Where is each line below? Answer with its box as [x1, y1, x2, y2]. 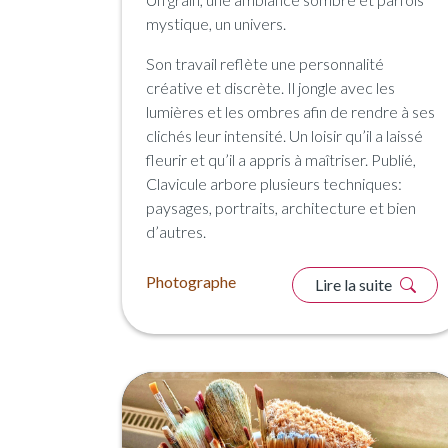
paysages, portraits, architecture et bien [146, 197, 416, 217]
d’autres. [146, 221, 206, 241]
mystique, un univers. [146, 13, 286, 33]
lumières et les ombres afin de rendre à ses [146, 101, 435, 121]
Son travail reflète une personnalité [146, 53, 384, 73]
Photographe [146, 271, 236, 291]
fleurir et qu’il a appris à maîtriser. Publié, [146, 149, 416, 169]
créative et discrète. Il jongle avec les [146, 77, 395, 97]
